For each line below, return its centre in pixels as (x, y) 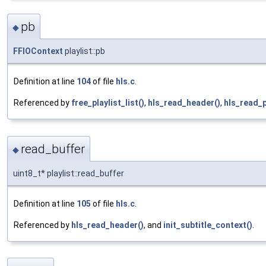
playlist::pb (84, 51)
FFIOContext (38, 51)
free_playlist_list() (108, 103)
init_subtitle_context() (208, 225)
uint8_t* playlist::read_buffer (69, 173)
